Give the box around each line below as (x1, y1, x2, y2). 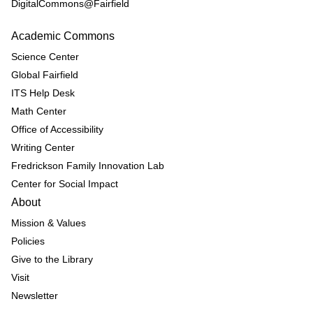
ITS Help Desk (11, 87, 75, 99)
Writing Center (11, 142, 75, 154)
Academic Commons (11, 30, 115, 43)
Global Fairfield (11, 69, 78, 81)
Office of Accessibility (11, 124, 103, 136)
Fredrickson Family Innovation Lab (11, 160, 164, 172)
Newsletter (11, 290, 58, 302)
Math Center (11, 105, 66, 117)
